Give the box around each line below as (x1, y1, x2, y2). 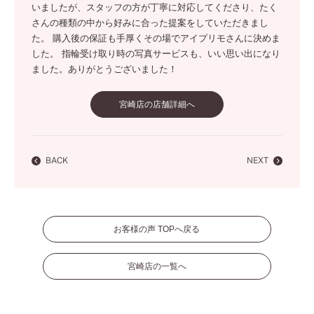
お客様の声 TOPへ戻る (114, 224, 200, 234)
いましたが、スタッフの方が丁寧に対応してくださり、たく (32, 2, 278, 13)
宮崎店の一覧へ (127, 261, 186, 271)
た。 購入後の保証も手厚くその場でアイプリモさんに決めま (32, 33, 280, 43)
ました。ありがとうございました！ (32, 64, 177, 74)
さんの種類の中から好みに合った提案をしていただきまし (32, 18, 268, 28)
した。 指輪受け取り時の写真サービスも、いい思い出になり (32, 48, 280, 59)
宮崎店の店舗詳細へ (119, 100, 195, 109)
